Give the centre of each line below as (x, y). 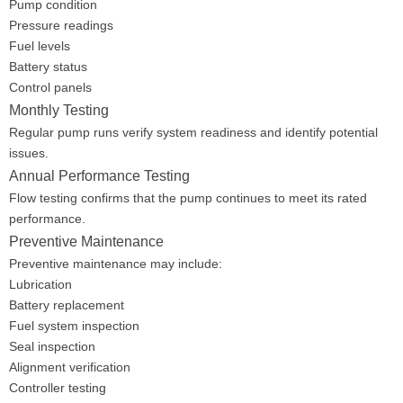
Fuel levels (40, 46)
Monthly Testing (59, 110)
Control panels (50, 87)
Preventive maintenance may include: (116, 264)
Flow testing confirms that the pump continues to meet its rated (188, 198)
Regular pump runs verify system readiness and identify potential (193, 132)
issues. (29, 153)
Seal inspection (52, 346)
